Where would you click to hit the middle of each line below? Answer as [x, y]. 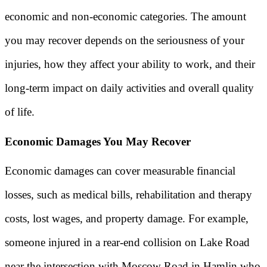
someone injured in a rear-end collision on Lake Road [127, 243]
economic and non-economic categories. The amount [125, 16]
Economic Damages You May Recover [98, 141]
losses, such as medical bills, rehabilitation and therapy [128, 195]
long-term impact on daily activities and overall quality [129, 88]
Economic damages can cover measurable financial [120, 171]
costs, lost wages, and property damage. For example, [127, 219]
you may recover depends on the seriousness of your [125, 40]
